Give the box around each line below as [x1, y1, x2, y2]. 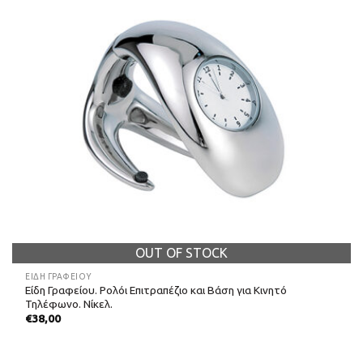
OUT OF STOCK [135, 245, 228, 260]
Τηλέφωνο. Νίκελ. [25, 297, 113, 311]
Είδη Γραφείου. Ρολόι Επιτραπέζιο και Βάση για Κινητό [25, 284, 288, 297]
